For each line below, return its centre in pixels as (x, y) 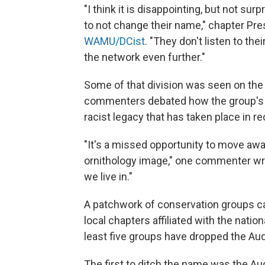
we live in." (108, 176)
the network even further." (145, 57)
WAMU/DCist (114, 41)
